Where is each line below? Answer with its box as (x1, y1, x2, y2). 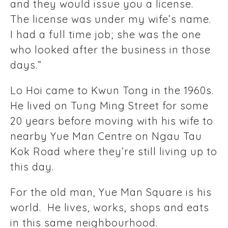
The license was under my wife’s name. (10, 13, 214, 26)
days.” (10, 59, 48, 72)
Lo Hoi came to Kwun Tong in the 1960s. (10, 84, 214, 97)
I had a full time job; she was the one (10, 28, 201, 41)
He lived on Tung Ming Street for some (10, 99, 209, 112)
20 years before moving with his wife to (10, 115, 213, 128)
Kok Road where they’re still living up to (10, 145, 217, 158)
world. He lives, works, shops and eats (10, 201, 209, 214)
